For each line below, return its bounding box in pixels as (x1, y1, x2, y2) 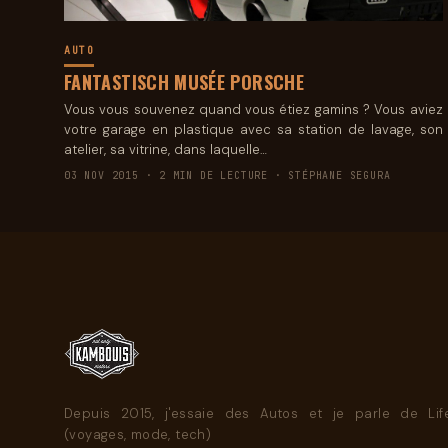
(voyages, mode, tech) (64, 425, 212, 443)
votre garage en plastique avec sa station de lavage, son (64, 120, 443, 138)
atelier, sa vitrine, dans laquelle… (64, 140, 267, 158)
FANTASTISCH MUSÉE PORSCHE (64, 68, 304, 95)
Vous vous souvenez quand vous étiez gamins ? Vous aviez (64, 100, 443, 118)
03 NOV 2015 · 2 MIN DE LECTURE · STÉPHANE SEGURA (64, 168, 391, 182)
